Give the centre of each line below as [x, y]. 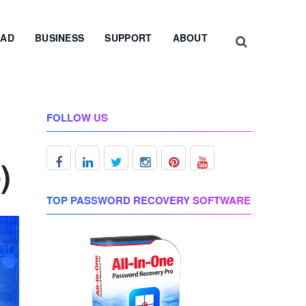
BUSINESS [59, 38]
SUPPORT [128, 38]
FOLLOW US [77, 117]
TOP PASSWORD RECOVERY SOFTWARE [149, 200]
